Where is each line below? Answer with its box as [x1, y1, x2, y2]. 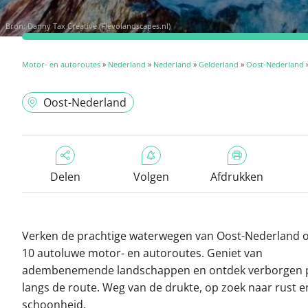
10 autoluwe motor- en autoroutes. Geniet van [22, 245, 263, 261]
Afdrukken [210, 169, 263, 184]
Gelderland [199, 59, 239, 69]
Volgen [133, 169, 169, 184]
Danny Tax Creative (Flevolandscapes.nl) [27, 21, 170, 31]
